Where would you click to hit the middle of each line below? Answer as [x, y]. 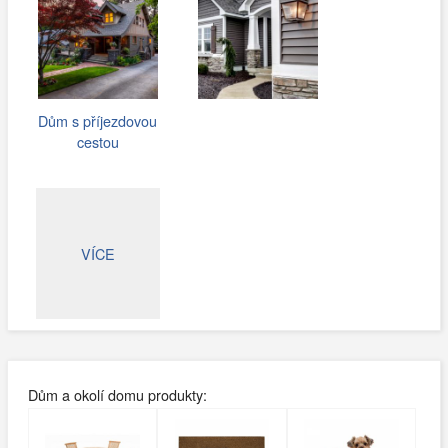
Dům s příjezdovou [98, 121]
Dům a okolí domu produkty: [117, 394]
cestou [97, 142]
